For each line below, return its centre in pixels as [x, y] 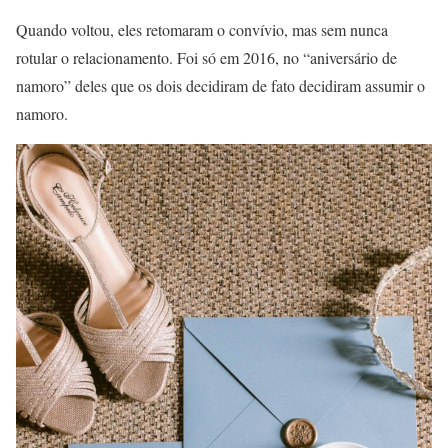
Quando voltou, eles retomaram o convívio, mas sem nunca [202, 29]
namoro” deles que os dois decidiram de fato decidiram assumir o [220, 85]
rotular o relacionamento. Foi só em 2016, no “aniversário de [206, 57]
